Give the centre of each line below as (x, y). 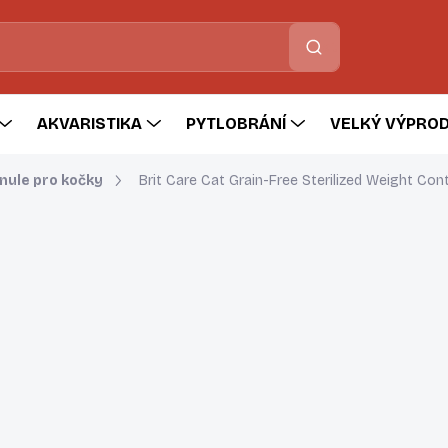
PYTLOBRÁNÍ (236, 123)
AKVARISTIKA (89, 123)
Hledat (313, 47)
